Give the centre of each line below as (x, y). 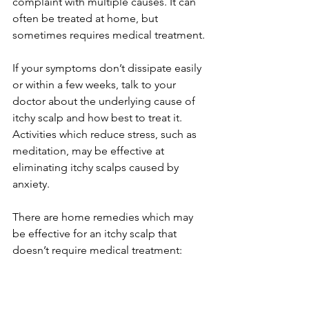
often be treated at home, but (87, 18)
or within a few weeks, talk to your (96, 84)
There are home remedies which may (104, 217)
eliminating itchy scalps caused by (97, 167)
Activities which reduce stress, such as (106, 134)
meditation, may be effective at (90, 151)
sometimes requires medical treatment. (110, 35)
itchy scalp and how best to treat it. (100, 118)
